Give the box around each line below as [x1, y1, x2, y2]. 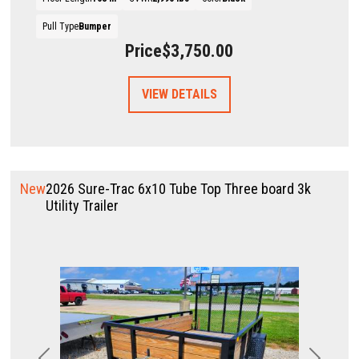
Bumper [79, 20, 112, 32]
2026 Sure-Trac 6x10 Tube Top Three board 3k [46, 179, 312, 197]
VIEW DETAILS [142, 86, 217, 102]
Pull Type [42, 20, 79, 32]
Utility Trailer [46, 196, 119, 214]
